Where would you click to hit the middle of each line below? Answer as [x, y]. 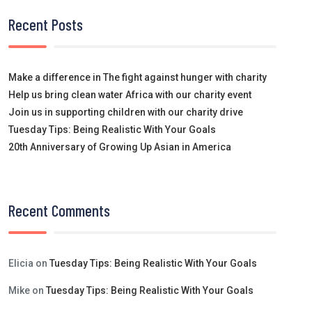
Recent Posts [46, 24]
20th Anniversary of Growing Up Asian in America [120, 147]
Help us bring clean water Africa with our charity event [130, 94]
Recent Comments [59, 210]
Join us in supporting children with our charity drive [126, 112]
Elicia [21, 263]
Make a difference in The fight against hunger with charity [138, 77]
